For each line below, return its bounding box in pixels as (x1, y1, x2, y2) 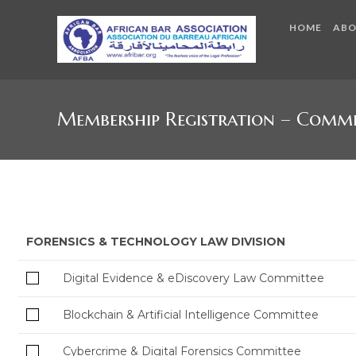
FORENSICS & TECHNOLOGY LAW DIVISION (25, 234, 285, 249)
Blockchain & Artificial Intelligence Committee (62, 308, 319, 322)
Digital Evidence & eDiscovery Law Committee (62, 271, 324, 285)
